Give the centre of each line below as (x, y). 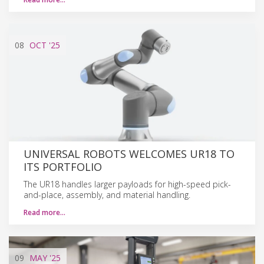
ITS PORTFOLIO (63, 166)
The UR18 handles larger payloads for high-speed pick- (127, 184)
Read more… (44, 212)
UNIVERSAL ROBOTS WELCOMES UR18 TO (129, 154)
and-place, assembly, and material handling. (107, 194)
